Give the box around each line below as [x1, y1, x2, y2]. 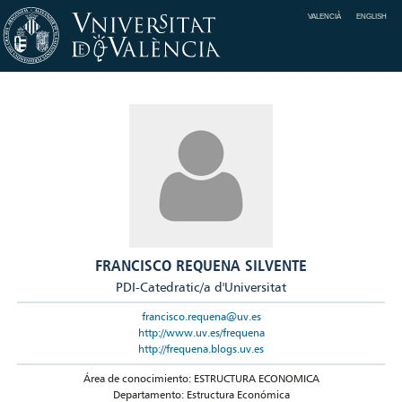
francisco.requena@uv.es [141, 310, 261, 324]
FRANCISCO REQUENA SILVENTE [95, 255, 307, 275]
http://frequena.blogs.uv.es [138, 342, 264, 356]
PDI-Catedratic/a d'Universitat [116, 279, 286, 294]
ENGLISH [356, 12, 388, 21]
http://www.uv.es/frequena [137, 326, 265, 340]
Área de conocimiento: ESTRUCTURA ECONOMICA [83, 371, 319, 385]
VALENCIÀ [308, 12, 342, 21]
